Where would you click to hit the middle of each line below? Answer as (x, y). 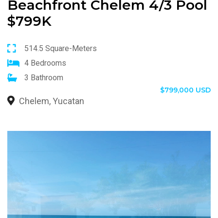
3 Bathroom (44, 78)
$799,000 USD (185, 90)
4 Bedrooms (45, 63)
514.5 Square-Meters (61, 48)
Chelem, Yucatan (51, 101)
